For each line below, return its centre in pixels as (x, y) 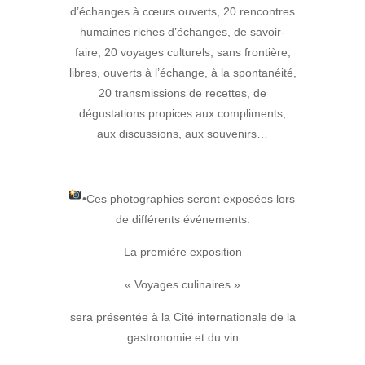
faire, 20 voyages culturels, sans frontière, (182, 53)
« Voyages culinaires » (182, 285)
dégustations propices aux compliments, (182, 114)
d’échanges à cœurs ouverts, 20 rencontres (182, 12)
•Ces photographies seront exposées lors (189, 199)
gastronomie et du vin (182, 338)
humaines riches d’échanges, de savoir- (182, 32)
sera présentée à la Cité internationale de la (182, 317)
